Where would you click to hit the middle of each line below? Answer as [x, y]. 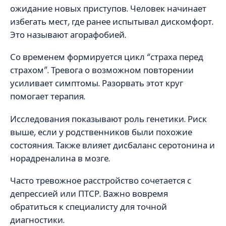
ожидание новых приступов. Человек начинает [108, 8]
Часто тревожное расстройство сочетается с [101, 181]
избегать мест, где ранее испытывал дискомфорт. [112, 21]
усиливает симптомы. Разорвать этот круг [97, 83]
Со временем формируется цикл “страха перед [107, 57]
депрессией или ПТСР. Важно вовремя [89, 194]
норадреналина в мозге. [60, 158]
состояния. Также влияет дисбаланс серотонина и [112, 145]
